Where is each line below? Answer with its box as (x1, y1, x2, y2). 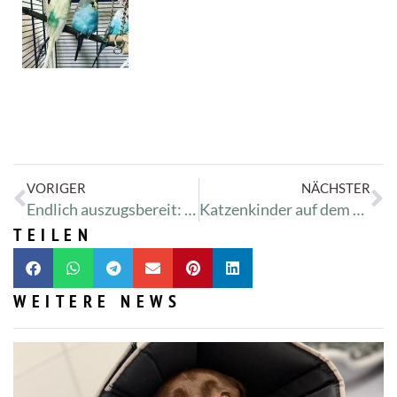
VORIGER (27, 179, 86, 196)
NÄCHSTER (301, 179, 370, 196)
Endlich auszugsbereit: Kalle (184, 198, 196, 219)
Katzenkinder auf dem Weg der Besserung (352, 198, 364, 219)
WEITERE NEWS (13, 289, 182, 313)
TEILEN (13, 222, 93, 246)
